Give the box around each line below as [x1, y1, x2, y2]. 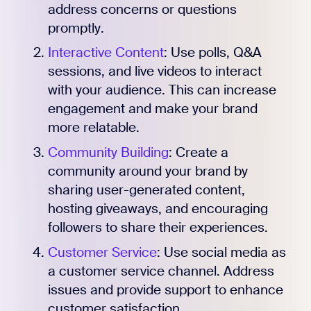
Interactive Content [47, 44, 164, 62]
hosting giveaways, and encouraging [47, 200, 268, 218]
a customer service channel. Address [47, 262, 274, 280]
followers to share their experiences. [47, 219, 268, 237]
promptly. [47, 19, 104, 37]
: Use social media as [156, 243, 286, 261]
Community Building [47, 144, 169, 162]
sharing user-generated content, [47, 181, 245, 199]
